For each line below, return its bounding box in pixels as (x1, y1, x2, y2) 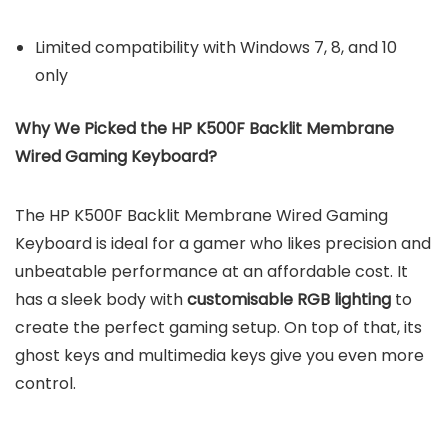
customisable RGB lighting (187, 287, 391, 311)
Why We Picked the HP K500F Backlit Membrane (15, 116, 394, 140)
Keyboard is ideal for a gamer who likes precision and (15, 231, 431, 255)
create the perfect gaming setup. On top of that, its (15, 315, 422, 339)
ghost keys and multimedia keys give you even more (15, 343, 424, 367)
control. (15, 371, 76, 395)
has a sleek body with (15, 287, 187, 311)
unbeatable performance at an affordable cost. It (15, 259, 408, 283)
